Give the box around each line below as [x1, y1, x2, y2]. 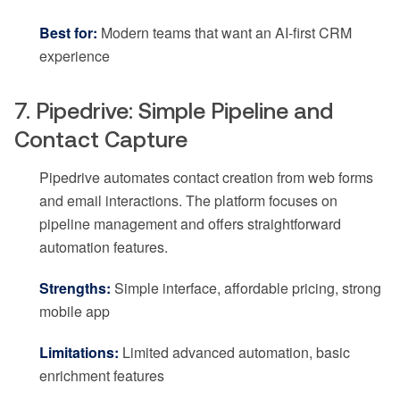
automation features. [39, 236, 168, 257]
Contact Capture [14, 126, 187, 152]
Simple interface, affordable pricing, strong [111, 277, 381, 298]
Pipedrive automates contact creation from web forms [39, 166, 373, 187]
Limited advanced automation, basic [119, 341, 350, 362]
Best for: [39, 21, 97, 43]
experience [39, 45, 110, 66]
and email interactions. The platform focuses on [39, 189, 337, 211]
